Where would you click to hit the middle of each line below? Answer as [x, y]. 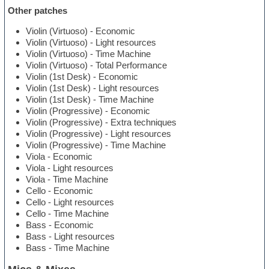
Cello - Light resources [70, 202]
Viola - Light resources [70, 168]
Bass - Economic [60, 225]
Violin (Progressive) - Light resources [99, 134]
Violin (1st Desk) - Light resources [93, 88]
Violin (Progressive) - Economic [88, 111]
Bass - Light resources [71, 237]
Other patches [38, 11]
